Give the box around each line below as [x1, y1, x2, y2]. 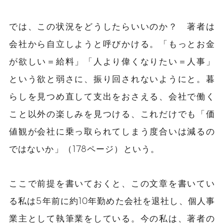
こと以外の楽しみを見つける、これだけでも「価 [9, 108, 215, 118]
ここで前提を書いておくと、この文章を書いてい [9, 177, 215, 188]
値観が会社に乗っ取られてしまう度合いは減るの [9, 125, 215, 136]
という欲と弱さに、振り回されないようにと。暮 [9, 73, 215, 83]
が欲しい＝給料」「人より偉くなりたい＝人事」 [9, 55, 215, 66]
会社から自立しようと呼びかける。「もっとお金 [9, 38, 215, 48]
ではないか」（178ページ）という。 [9, 143, 159, 153]
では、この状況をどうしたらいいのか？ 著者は [9, 20, 215, 31]
